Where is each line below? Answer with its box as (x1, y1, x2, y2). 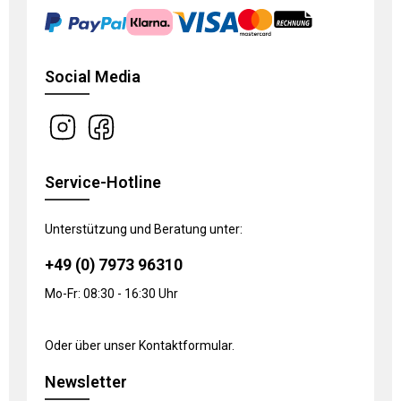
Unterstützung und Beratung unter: (45, 222, 243, 236)
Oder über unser (45, 338, 139, 353)
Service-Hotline (45, 173, 161, 192)
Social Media (45, 67, 141, 86)
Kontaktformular (139, 338, 232, 353)
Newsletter (45, 372, 127, 391)
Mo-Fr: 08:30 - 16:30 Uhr (45, 286, 178, 301)
